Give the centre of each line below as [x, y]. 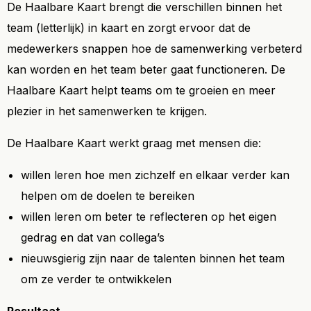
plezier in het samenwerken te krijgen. [107, 111]
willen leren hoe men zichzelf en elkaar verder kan [155, 175]
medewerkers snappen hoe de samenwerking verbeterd [154, 49]
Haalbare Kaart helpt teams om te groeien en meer [141, 90]
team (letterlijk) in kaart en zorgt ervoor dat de [129, 28]
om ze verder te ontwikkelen [96, 279]
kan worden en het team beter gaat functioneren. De [146, 69]
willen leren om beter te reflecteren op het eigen [149, 217]
